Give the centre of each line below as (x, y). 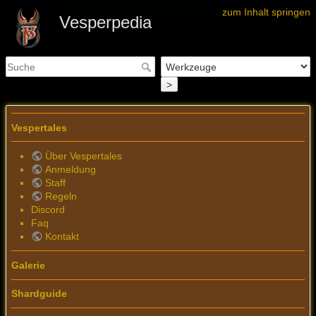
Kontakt (62, 237)
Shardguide (39, 294)
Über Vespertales (83, 156)
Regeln (61, 196)
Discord (48, 210)
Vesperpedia (105, 22)
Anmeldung (70, 170)
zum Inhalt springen (266, 12)
